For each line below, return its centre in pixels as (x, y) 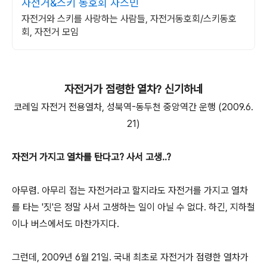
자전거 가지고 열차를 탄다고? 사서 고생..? (91, 157)
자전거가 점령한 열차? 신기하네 (133, 89)
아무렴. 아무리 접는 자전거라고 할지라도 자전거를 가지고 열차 (130, 190)
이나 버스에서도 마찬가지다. (66, 224)
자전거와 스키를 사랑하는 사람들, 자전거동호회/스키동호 (129, 19)
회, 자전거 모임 (50, 32)
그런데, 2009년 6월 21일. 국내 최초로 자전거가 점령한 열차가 (130, 257)
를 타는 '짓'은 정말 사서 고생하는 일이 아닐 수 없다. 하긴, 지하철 (133, 207)
